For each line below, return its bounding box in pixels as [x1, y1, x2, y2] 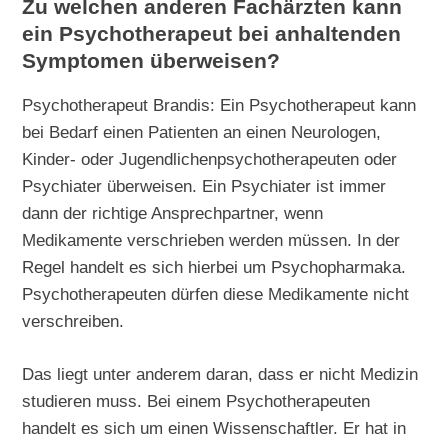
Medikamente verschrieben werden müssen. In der [22, 230, 401, 251]
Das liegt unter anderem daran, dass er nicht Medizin [22, 364, 419, 385]
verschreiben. [22, 311, 125, 332]
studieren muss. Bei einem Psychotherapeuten [22, 391, 371, 412]
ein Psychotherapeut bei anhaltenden [22, 22, 402, 47]
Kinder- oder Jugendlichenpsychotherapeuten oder [22, 149, 398, 170]
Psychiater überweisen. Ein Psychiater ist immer [22, 176, 387, 197]
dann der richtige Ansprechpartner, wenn [22, 203, 324, 224]
